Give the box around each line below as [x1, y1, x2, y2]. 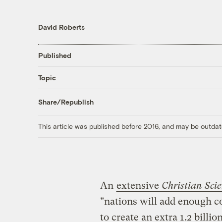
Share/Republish [38, 98, 94, 107]
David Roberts [38, 22, 85, 31]
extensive [116, 179, 162, 191]
